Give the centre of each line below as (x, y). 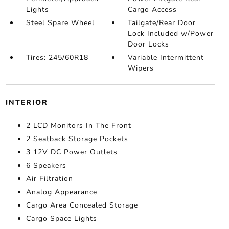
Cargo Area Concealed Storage (82, 205)
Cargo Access (153, 10)
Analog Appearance (61, 192)
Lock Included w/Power (171, 34)
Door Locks (149, 44)
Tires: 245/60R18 (57, 58)
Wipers (141, 68)
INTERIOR (27, 103)
